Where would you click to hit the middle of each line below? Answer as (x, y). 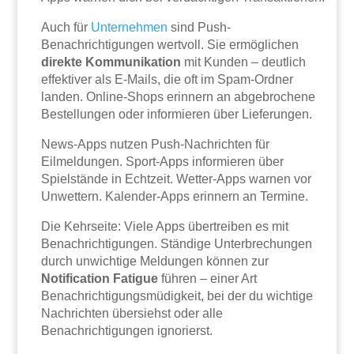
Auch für (66, 28)
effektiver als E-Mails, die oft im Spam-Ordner (168, 80)
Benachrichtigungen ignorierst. (127, 331)
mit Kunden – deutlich (244, 62)
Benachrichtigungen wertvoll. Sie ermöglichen (170, 45)
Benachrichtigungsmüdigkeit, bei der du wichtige (177, 296)
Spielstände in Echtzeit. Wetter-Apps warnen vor (177, 179)
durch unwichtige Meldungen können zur (155, 262)
